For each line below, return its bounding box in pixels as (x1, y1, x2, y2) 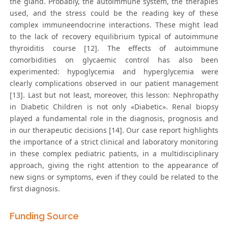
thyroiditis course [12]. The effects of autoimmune (10, 43, 218, 53)
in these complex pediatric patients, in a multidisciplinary (10, 148, 218, 158)
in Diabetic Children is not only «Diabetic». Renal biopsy (10, 101, 218, 111)
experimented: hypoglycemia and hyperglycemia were (10, 66, 218, 76)
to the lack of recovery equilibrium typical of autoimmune (10, 31, 218, 41)
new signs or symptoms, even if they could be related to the (10, 172, 218, 182)
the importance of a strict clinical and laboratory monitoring (10, 136, 218, 147)
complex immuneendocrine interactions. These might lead (10, 19, 218, 30)
